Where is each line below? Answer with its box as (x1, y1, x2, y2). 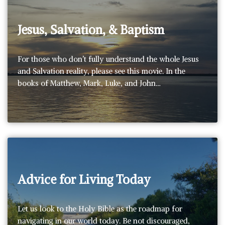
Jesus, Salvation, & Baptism (18, 22, 164, 37)
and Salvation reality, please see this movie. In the (18, 66, 185, 76)
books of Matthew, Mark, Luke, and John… (18, 78, 163, 88)
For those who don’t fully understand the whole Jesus (18, 54, 199, 64)
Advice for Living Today (18, 171, 151, 187)
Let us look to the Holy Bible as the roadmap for (18, 203, 182, 213)
